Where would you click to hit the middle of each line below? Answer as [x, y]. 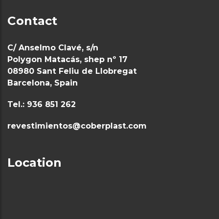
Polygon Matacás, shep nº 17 [67, 59]
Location [34, 163]
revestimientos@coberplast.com [77, 126]
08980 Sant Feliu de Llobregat [72, 71]
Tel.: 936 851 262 [42, 104]
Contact [32, 21]
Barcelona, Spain [43, 83]
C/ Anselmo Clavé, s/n [53, 48]
